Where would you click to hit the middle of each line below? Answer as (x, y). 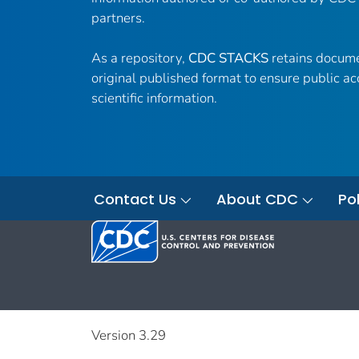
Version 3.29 (129, 336)
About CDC (257, 200)
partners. (118, 18)
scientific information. (154, 99)
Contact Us (135, 200)
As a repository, (140, 58)
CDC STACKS (228, 58)
